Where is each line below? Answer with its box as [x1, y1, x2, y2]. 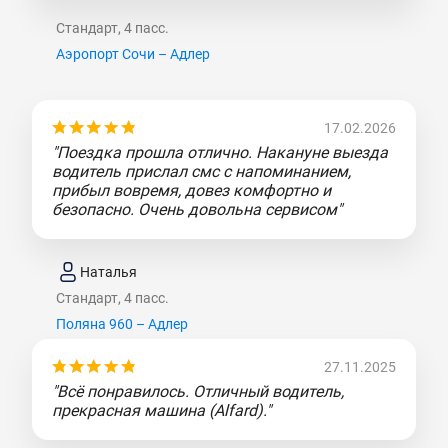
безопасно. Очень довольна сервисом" [52, 200, 342, 220]
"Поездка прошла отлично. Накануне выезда [52, 143, 388, 163]
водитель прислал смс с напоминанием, [52, 162, 351, 182]
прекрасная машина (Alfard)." [52, 401, 271, 421]
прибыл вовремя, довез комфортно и [52, 181, 331, 201]
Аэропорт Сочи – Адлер [56, 46, 210, 63]
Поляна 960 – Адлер [56, 316, 188, 333]
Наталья [80, 263, 137, 280]
